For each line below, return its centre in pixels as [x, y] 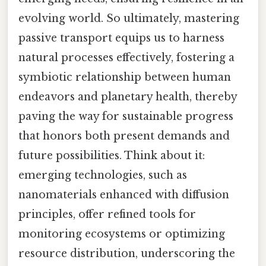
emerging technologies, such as [103, 175]
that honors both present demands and [124, 136]
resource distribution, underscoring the [127, 253]
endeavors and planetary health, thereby [128, 96]
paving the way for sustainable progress [126, 116]
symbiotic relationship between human [125, 77]
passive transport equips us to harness [121, 38]
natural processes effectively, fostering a [126, 57]
